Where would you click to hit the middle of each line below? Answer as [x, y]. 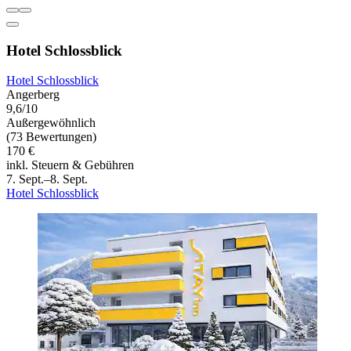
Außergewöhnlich [51, 123]
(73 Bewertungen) [51, 137]
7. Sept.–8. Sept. [47, 179]
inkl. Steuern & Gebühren [70, 165]
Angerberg [33, 95]
